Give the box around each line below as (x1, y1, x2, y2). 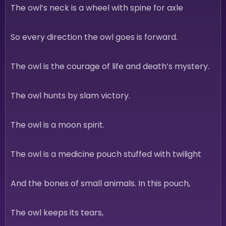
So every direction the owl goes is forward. (11, 31, 178, 43)
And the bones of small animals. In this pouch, (11, 178, 190, 189)
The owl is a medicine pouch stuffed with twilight (11, 148, 201, 160)
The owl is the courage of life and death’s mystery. (11, 61, 209, 72)
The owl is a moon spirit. (11, 119, 104, 131)
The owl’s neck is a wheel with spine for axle (11, 2, 183, 14)
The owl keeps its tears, (11, 207, 103, 218)
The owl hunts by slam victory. (11, 90, 130, 101)
